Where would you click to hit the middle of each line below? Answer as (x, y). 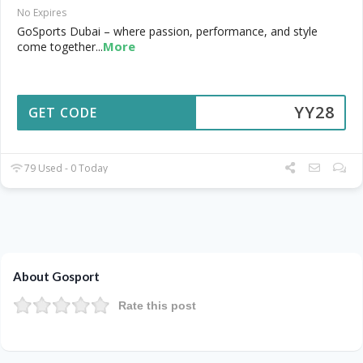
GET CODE (63, 112)
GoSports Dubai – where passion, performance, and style (167, 31)
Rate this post (157, 305)
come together (56, 46)
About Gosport (56, 276)
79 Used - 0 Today (65, 168)
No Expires (42, 12)
